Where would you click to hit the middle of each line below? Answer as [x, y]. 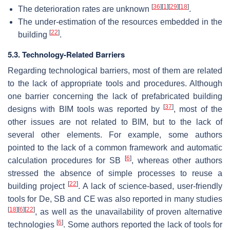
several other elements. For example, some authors [115, 135]
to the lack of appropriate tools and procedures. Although [115, 83]
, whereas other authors [177, 160]
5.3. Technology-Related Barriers [66, 54]
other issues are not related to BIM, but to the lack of [115, 122]
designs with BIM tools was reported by [86, 109]
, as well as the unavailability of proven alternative [129, 212]
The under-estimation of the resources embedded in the [120, 22]
